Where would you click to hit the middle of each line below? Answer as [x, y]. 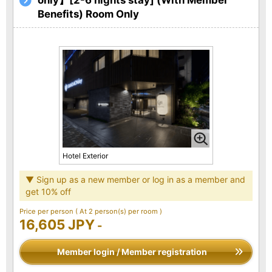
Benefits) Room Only [88, 14]
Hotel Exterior [85, 155]
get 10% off [48, 191]
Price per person [47, 211]
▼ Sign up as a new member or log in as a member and [135, 179]
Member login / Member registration [132, 251]
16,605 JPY [57, 224]
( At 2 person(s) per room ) [119, 211]
